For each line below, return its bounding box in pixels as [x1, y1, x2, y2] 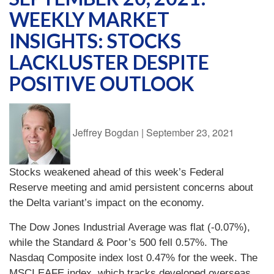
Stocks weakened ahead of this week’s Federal [9, 166, 224, 178]
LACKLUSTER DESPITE [9, 50, 209, 74]
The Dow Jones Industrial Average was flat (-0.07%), [9, 221, 250, 233]
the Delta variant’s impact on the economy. [9, 197, 204, 209]
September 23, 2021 [146, 125, 234, 140]
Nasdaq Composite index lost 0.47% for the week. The [9, 252, 257, 264]
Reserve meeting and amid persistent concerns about [9, 182, 253, 193]
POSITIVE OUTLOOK [9, 72, 194, 95]
